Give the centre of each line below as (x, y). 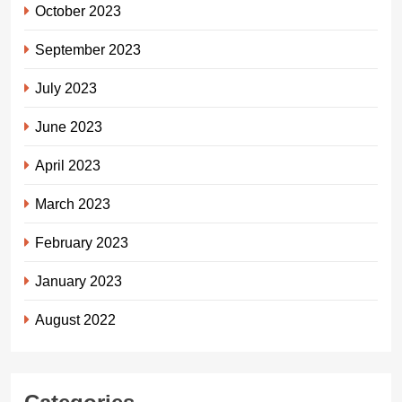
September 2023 (88, 49)
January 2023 (79, 280)
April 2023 (68, 165)
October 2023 (78, 10)
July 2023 (66, 87)
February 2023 (82, 242)
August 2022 (75, 319)
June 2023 (69, 126)
